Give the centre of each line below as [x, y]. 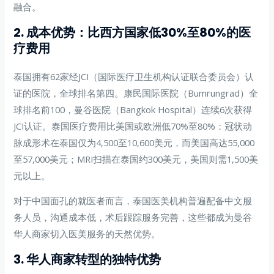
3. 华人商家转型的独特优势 [87, 259]
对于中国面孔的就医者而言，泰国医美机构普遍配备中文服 [133, 201]
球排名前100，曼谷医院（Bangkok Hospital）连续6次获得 [133, 109]
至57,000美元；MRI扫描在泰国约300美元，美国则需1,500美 [136, 159]
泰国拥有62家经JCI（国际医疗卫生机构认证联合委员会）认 [134, 76]
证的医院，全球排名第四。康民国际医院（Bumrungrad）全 [136, 93]
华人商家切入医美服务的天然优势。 [87, 234]
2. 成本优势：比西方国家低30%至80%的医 [132, 32]
